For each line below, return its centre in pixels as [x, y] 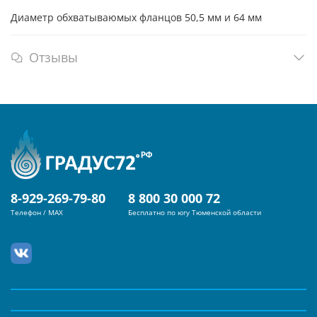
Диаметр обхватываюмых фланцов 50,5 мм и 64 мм [136, 18]
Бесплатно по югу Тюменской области [195, 213]
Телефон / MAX [37, 213]
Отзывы [53, 57]
